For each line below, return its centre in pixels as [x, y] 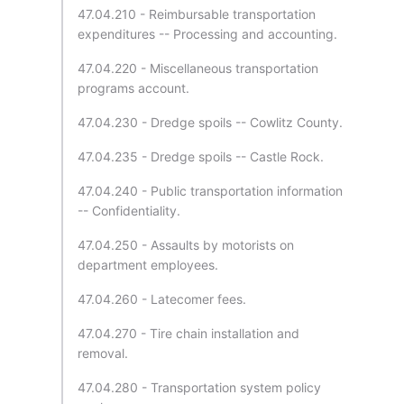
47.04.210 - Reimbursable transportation [197, 14]
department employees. [148, 265]
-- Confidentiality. [129, 211]
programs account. [133, 88]
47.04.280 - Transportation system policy [199, 387]
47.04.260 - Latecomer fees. [162, 299]
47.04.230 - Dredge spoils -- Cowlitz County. [210, 122]
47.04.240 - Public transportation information [210, 191]
